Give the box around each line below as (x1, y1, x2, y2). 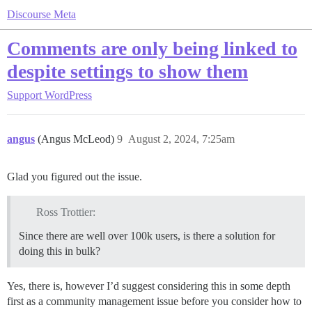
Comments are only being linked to (7, 38, 297, 59)
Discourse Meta (7, 8, 76, 20)
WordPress (45, 89, 92, 101)
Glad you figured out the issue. (7, 171, 142, 182)
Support (7, 89, 42, 101)
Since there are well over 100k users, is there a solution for (19, 229, 275, 242)
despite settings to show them (7, 61, 248, 82)
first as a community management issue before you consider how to (7, 295, 302, 307)
